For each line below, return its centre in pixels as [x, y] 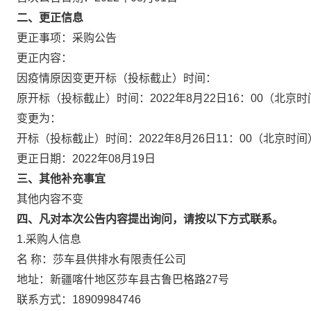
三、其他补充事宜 [61, 179]
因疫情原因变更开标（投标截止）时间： [117, 78]
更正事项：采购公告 [67, 38]
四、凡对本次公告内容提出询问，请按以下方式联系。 [150, 219]
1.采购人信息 [49, 239]
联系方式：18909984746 [112, 300]
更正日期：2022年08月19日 [92, 159]
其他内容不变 [50, 199]
